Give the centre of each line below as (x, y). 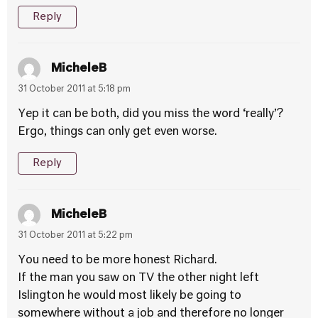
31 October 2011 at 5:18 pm (74, 89)
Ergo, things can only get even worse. (117, 132)
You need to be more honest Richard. (117, 261)
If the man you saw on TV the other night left (138, 278)
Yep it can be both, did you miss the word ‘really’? (150, 114)
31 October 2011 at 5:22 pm (75, 236)
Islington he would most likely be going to (130, 296)
